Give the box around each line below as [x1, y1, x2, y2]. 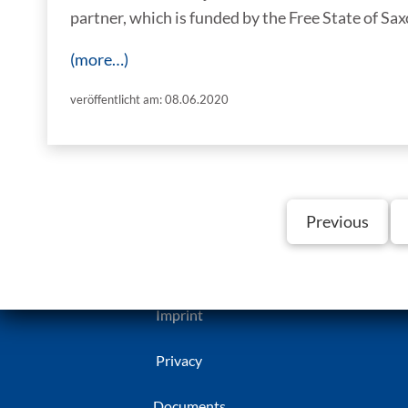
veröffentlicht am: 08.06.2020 [70, 91, 229, 107]
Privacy [155, 352, 202, 369]
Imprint [155, 306, 203, 323]
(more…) [70, 48, 128, 69]
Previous [306, 210, 369, 231]
